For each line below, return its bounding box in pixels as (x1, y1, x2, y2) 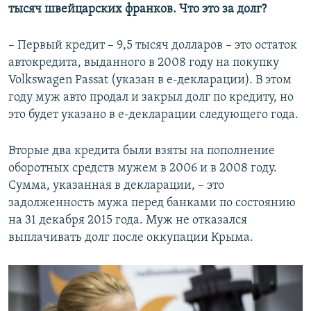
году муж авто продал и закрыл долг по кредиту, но (8, 91, 294, 105)
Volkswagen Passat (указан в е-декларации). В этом (8, 74, 292, 87)
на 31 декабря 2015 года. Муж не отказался (8, 214, 247, 228)
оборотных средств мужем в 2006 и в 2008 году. (8, 162, 277, 176)
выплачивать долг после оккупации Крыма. (8, 231, 253, 245)
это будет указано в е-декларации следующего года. (8, 108, 299, 122)
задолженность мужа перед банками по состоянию (8, 196, 296, 210)
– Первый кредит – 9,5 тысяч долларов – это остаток (8, 39, 297, 53)
